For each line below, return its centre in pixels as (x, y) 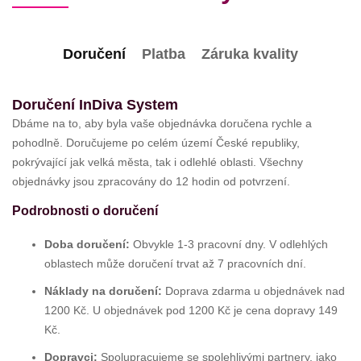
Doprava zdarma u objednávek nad (253, 291)
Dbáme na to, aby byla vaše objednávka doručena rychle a (162, 124)
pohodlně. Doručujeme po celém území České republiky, (156, 143)
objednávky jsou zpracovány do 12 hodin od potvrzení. (151, 182)
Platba (164, 54)
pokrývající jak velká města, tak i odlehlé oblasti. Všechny (158, 162)
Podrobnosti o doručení (85, 211)
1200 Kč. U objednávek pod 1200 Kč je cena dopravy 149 (191, 311)
